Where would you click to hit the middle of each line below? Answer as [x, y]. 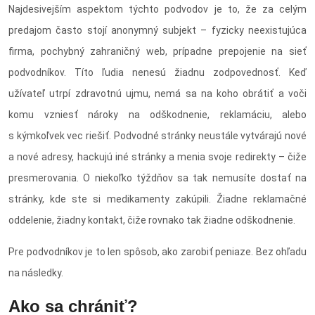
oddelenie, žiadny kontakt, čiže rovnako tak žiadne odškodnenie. [152, 220]
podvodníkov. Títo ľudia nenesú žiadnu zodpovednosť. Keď [157, 73]
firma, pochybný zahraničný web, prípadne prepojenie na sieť [157, 52]
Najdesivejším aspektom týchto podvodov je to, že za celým [157, 9]
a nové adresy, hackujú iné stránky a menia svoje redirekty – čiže [157, 157]
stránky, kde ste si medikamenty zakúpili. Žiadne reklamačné [157, 199]
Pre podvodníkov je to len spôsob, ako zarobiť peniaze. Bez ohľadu [157, 252]
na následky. [36, 273]
